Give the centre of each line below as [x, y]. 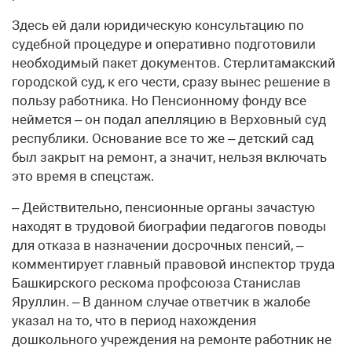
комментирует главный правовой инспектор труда [173, 264]
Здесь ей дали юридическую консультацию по [158, 25]
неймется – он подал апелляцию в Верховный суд [169, 119]
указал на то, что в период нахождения [134, 321]
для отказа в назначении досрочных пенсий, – [158, 245]
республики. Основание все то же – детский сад [163, 138]
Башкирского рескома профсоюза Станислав [156, 283]
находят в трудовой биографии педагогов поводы [169, 226]
